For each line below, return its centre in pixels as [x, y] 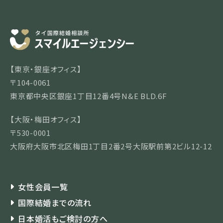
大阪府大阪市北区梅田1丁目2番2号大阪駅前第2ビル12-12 [111, 146]
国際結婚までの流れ [55, 202]
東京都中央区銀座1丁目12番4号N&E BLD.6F [89, 96]
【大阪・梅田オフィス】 [46, 119]
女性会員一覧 [43, 186]
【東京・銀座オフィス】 [46, 69]
